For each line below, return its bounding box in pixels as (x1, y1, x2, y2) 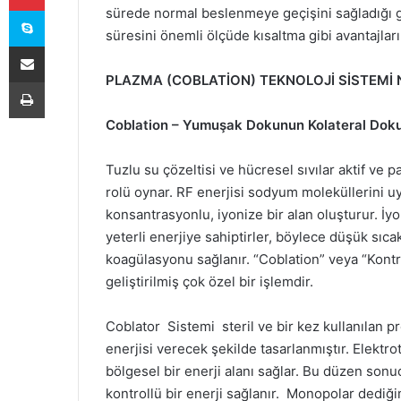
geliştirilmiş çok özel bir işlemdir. (106, 273, 313, 290)
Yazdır (44, 74, 78, 89)
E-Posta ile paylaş (44, 38, 79, 53)
